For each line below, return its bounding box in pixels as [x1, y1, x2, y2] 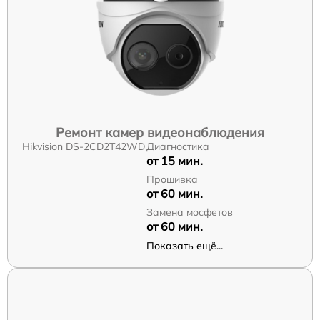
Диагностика [146, 139, 209, 153]
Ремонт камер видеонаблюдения [56, 124, 264, 141]
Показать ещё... [146, 239, 223, 252]
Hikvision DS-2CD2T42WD [22, 139, 145, 153]
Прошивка [146, 172, 198, 186]
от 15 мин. [146, 153, 203, 168]
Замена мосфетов [146, 205, 233, 219]
